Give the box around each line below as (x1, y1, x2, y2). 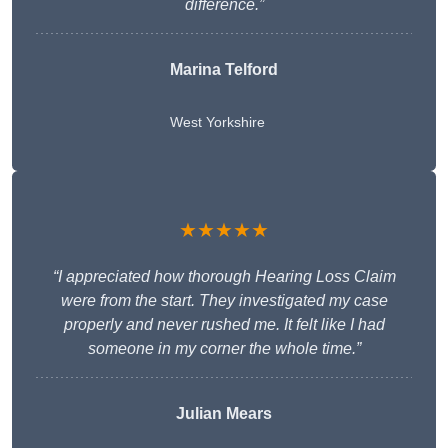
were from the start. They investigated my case (60, 292, 388, 310)
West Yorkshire (170, 114, 265, 131)
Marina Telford (170, 61, 278, 79)
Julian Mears (176, 405, 272, 423)
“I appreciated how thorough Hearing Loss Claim (52, 268, 396, 286)
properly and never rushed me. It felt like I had (63, 316, 385, 334)
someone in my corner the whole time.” (87, 340, 361, 358)
